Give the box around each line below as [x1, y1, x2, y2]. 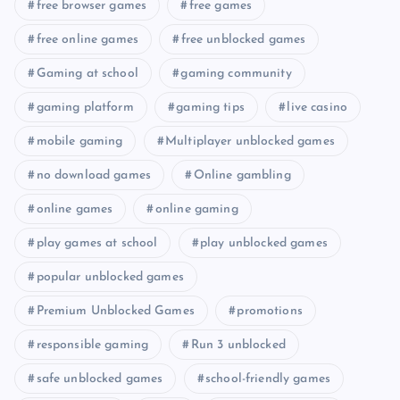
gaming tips [176, 100, 245, 114]
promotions [237, 304, 303, 318]
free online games [36, 32, 138, 46]
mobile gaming [36, 134, 123, 148]
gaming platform [36, 100, 134, 114]
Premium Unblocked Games [36, 304, 195, 318]
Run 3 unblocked [190, 337, 286, 352]
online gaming [154, 202, 238, 216]
